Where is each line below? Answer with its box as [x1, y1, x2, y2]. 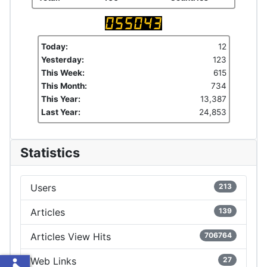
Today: [41, 41, 68, 51]
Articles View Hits [30, 230, 111, 243]
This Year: [41, 94, 80, 104]
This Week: [41, 67, 85, 77]
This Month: [41, 80, 87, 91]
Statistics [20, 144, 80, 160]
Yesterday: [41, 54, 84, 64]
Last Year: [41, 107, 80, 117]
